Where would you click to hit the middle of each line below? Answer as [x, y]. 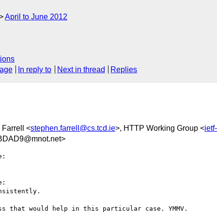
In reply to [35, 70]
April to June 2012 [36, 17]
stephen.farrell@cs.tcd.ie [73, 128]
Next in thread [81, 70]
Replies [124, 70]
